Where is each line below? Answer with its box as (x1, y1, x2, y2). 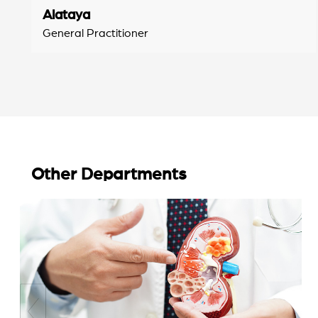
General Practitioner (43, 26, 149, 40)
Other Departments (31, 163, 187, 185)
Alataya (43, 6, 91, 23)
